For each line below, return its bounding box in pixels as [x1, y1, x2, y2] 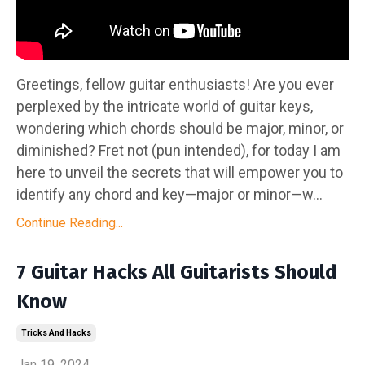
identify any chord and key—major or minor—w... [16, 185, 323, 203]
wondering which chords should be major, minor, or [16, 119, 344, 137]
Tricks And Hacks [21, 328, 91, 337]
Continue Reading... [16, 214, 123, 231]
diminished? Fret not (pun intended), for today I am [16, 141, 341, 159]
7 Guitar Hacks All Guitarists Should [16, 260, 337, 284]
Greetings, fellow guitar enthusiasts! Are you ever [16, 75, 334, 93]
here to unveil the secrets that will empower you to [16, 163, 343, 181]
